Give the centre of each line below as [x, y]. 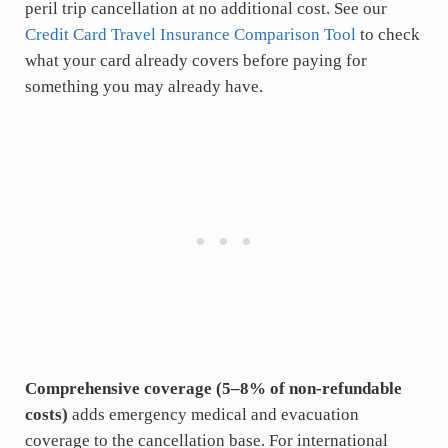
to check [387, 34]
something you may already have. [143, 86]
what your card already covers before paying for [195, 60]
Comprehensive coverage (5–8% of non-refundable [213, 388]
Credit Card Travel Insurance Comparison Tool [190, 34]
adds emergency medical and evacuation [213, 414]
